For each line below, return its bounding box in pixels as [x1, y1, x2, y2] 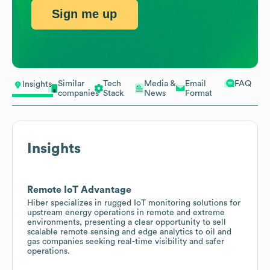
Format [185, 89, 212, 98]
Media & [144, 79, 176, 88]
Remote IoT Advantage [27, 184, 131, 195]
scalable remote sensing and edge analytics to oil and [27, 227, 231, 236]
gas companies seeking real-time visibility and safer [27, 237, 224, 246]
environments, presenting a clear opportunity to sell [27, 218, 226, 227]
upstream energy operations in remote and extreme [27, 208, 225, 217]
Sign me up [52, 7, 118, 21]
